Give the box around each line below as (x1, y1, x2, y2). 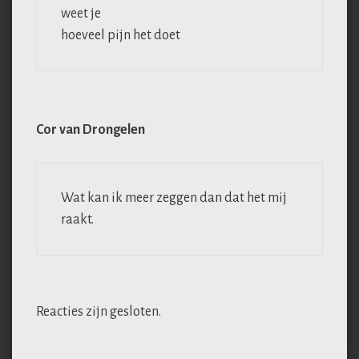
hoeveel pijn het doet (61, 27, 180, 42)
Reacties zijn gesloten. (36, 305, 161, 320)
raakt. (61, 212, 94, 228)
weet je (61, 6, 101, 21)
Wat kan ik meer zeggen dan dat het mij (61, 191, 287, 206)
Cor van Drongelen (36, 123, 145, 138)
